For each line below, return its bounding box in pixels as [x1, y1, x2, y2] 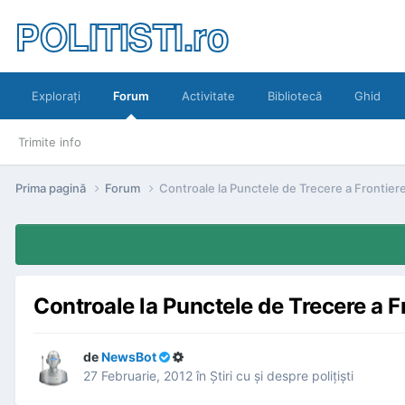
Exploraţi [32, 89, 80, 103]
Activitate [182, 89, 235, 103]
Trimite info [18, 135, 81, 149]
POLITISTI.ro [15, 10, 228, 61]
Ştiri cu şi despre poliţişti [210, 368, 353, 384]
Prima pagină [15, 180, 89, 195]
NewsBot [101, 349, 156, 365]
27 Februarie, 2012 [83, 368, 193, 384]
